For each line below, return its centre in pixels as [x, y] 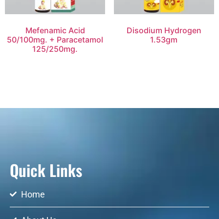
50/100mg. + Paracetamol [55, 39]
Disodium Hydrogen [164, 30]
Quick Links [46, 170]
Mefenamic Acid [55, 30]
